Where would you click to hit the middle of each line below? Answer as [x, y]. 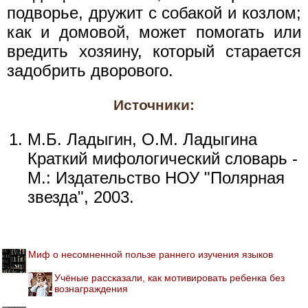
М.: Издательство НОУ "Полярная [156, 177]
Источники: [154, 105]
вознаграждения [91, 288]
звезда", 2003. [81, 197]
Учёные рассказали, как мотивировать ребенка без [169, 277]
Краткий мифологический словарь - [163, 158]
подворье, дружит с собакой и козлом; [154, 12]
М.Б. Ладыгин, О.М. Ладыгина [142, 139]
